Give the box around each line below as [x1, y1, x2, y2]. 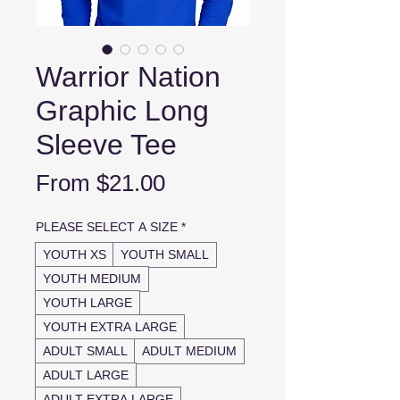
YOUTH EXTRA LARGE [43, 320, 177, 334]
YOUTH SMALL [121, 247, 209, 262]
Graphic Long [36, 95, 209, 127]
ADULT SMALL [43, 344, 128, 358]
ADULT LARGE [43, 368, 129, 382]
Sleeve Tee [36, 129, 177, 161]
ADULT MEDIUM [142, 344, 237, 358]
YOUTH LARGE [43, 296, 132, 310]
